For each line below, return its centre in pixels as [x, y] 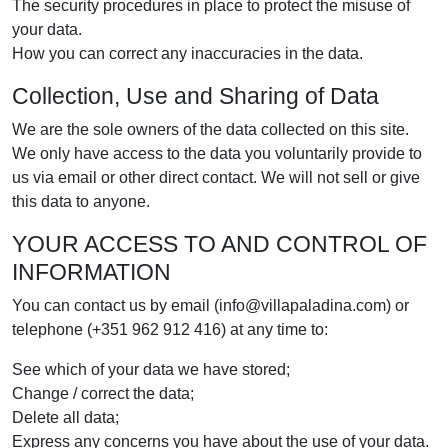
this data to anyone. [81, 201]
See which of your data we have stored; [151, 369]
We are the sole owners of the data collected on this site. [210, 129]
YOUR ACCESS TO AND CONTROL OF [219, 244]
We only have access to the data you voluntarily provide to [217, 153]
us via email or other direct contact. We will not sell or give [216, 177]
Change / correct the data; [103, 393]
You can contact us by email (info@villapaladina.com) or [210, 305]
